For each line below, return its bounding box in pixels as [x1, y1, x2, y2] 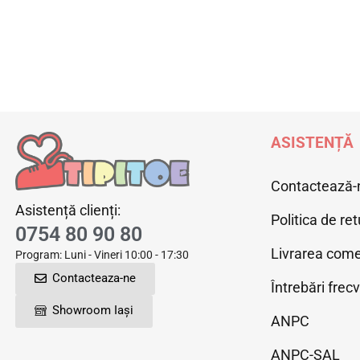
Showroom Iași [51, 302, 133, 317]
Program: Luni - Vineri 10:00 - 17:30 [14, 247, 189, 261]
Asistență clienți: [14, 201, 121, 219]
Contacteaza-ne [51, 270, 136, 285]
